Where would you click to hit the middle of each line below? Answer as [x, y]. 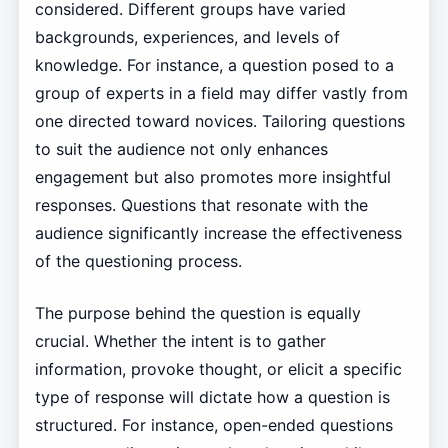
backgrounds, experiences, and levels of [187, 37]
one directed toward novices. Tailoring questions [219, 121]
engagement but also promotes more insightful [212, 177]
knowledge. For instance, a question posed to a [214, 65]
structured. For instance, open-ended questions [213, 425]
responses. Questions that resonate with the [201, 205]
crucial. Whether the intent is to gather [180, 341]
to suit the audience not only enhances [181, 149]
